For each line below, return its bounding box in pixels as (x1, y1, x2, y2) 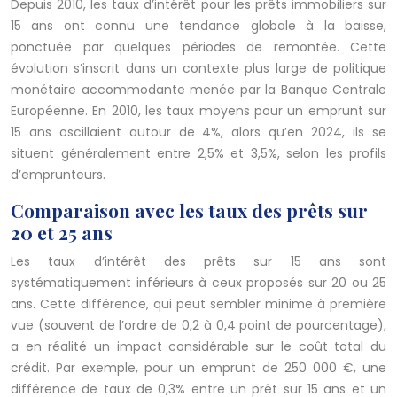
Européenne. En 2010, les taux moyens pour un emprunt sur (11, 102, 386, 121)
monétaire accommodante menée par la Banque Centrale (11, 81, 386, 99)
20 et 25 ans (11, 220, 113, 245)
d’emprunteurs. (11, 166, 105, 184)
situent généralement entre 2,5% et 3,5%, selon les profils (11, 144, 386, 163)
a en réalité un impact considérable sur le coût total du (11, 338, 386, 356)
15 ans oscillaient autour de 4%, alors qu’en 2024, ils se (11, 123, 386, 142)
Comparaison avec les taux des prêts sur (11, 198, 368, 223)
